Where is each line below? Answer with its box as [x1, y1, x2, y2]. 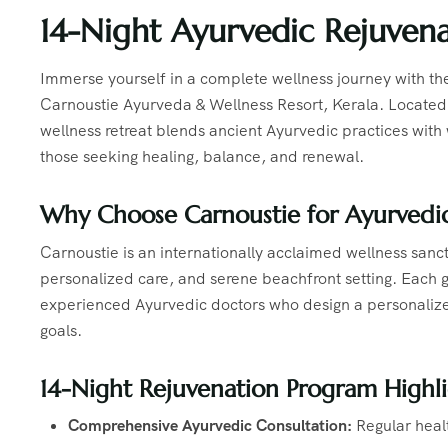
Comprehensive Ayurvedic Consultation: [68, 415, 352, 437]
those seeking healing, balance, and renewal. [40, 145, 364, 167]
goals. [40, 319, 82, 341]
